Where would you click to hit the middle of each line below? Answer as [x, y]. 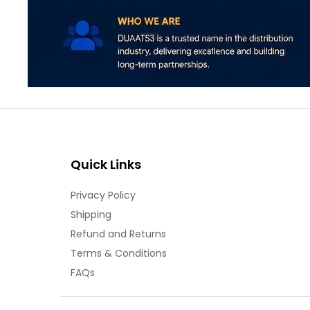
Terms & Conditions [119, 254]
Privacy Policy [103, 195]
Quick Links [106, 165]
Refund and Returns [118, 234]
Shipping [91, 215]
